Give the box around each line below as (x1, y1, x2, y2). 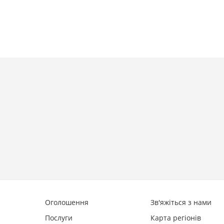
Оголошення (45, 197, 88, 207)
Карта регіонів (150, 213, 201, 222)
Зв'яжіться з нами (150, 197, 212, 207)
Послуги (45, 213, 72, 222)
